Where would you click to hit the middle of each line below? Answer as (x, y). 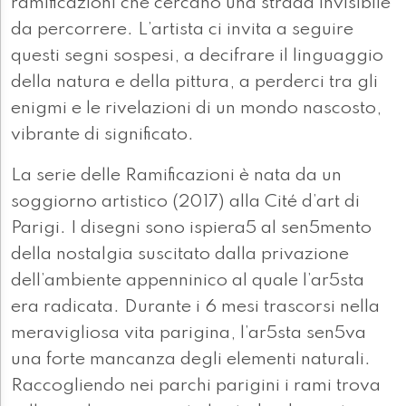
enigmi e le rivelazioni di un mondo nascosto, (196, 109)
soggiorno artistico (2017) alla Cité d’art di (185, 203)
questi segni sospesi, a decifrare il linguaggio (197, 57)
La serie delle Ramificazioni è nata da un (176, 176)
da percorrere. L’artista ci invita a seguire (182, 30)
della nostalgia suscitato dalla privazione (180, 255)
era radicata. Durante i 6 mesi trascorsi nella (195, 308)
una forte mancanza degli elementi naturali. (191, 360)
